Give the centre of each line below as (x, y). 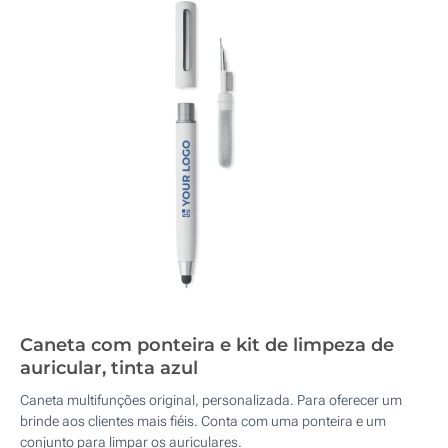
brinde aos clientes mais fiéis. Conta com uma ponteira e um (203, 421)
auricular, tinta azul (109, 368)
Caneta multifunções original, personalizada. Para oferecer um (211, 400)
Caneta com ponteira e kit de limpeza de (207, 345)
